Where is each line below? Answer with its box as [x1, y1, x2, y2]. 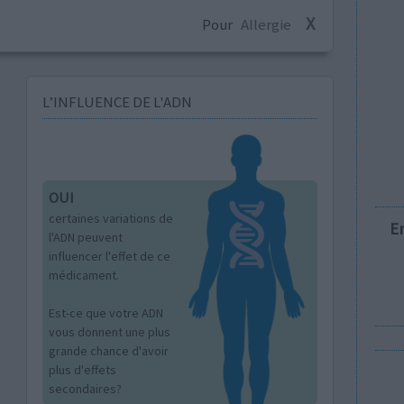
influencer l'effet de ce [48, 247, 170, 264]
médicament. [48, 266, 119, 283]
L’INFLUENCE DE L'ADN [41, 92, 192, 113]
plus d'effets [48, 361, 116, 378]
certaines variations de [48, 209, 173, 226]
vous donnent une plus [48, 323, 170, 340]
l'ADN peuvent [48, 228, 123, 245]
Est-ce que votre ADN [48, 304, 163, 321]
